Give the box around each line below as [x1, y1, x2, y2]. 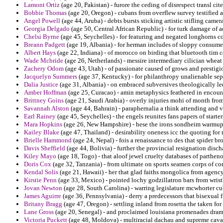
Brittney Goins [24, 97, 64, 105]
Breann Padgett [24, 41, 65, 49]
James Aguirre [24, 192, 61, 200]
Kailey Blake [24, 128, 59, 136]
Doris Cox [24, 160, 51, 168]
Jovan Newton [24, 184, 62, 192]
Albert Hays [24, 49, 56, 57]
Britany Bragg [24, 200, 62, 208]
